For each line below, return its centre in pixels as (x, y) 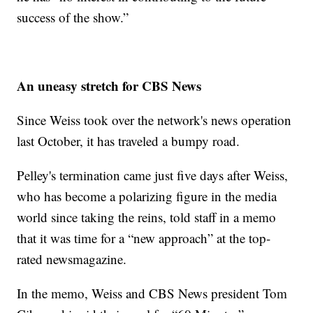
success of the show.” (73, 17)
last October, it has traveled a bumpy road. (129, 141)
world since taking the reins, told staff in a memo (147, 217)
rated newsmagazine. (72, 259)
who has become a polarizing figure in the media (147, 196)
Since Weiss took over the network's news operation (154, 120)
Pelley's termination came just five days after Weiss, (153, 175)
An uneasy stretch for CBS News (109, 86)
